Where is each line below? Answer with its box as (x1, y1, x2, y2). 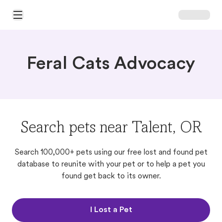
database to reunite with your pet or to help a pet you (17, 161, 205, 168)
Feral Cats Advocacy (27, 55, 195, 73)
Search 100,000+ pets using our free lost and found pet (14, 149, 208, 157)
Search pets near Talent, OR (20, 121, 202, 137)
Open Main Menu (11, 15, 65, 23)
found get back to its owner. (61, 172, 161, 180)
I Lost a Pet (90, 206, 132, 214)
